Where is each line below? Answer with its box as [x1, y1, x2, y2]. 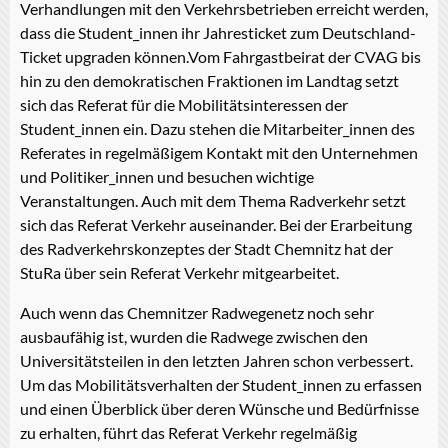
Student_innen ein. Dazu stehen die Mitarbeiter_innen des [20, 118, 415, 138]
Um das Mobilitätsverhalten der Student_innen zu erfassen [20, 374, 422, 394]
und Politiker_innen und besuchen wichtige [20, 166, 314, 186]
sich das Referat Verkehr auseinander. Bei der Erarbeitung [20, 214, 412, 234]
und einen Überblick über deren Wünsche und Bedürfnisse [20, 398, 419, 418]
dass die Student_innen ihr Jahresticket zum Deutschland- [20, 22, 416, 42]
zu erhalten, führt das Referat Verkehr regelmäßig [20, 422, 357, 442]
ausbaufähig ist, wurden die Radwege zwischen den [20, 326, 368, 346]
